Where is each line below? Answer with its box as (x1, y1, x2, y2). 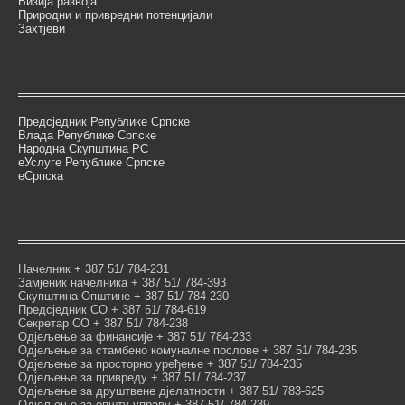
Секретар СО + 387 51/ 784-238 (18, 316, 188, 330)
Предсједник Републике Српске (18, 115, 190, 128)
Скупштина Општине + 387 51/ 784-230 (18, 289, 229, 303)
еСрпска (18, 169, 63, 183)
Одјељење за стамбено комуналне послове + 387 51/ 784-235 (18, 344, 357, 357)
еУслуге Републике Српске (18, 155, 165, 169)
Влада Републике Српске (18, 128, 156, 142)
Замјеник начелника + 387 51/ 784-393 (18, 276, 226, 289)
